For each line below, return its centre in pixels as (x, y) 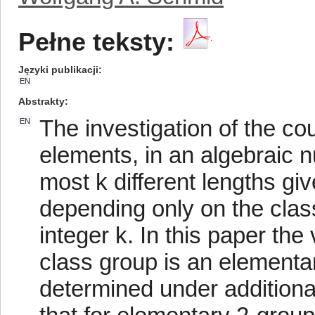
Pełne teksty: (96, 42)
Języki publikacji (58, 70)
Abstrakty (41, 101)
